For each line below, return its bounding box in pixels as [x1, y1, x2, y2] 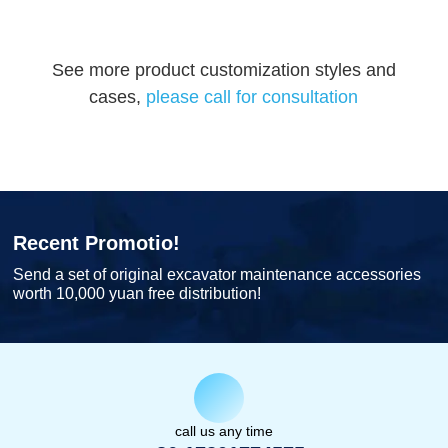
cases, [89, 87, 142, 108]
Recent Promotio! [13, 232, 181, 255]
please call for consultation [141, 87, 359, 108]
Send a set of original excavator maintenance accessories [13, 266, 422, 284]
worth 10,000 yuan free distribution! [13, 285, 262, 303]
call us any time [175, 423, 273, 440]
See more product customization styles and [51, 60, 396, 81]
